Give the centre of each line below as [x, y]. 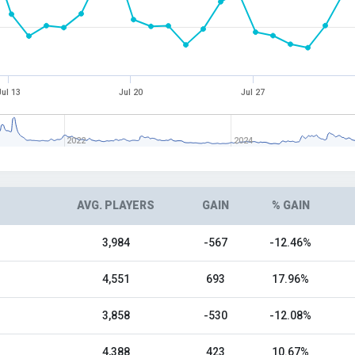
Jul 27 [253, 92]
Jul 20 [131, 92]
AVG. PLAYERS [116, 205]
